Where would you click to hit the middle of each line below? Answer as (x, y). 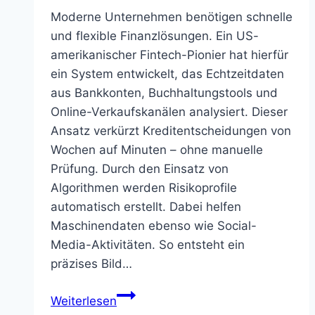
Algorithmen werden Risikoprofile (144, 187)
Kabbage (142, 294)
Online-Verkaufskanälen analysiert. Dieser (169, 111)
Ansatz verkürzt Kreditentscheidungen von (171, 130)
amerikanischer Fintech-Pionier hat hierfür (169, 54)
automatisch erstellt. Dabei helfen (146, 206)
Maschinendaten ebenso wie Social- (154, 225)
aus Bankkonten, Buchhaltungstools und (164, 92)
